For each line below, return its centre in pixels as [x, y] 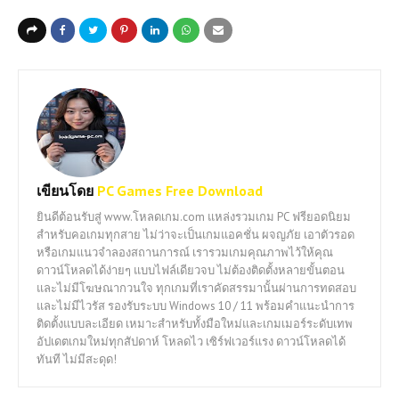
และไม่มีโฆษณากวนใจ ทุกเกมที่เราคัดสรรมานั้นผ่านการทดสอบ [196, 288]
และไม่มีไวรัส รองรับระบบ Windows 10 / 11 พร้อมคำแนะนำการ [195, 306]
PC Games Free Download [178, 191]
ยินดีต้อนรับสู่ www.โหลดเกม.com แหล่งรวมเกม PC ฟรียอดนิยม [194, 217]
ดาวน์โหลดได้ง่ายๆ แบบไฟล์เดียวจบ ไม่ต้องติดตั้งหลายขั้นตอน [191, 270]
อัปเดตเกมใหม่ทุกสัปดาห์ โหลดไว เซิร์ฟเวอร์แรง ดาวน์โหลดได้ [191, 342]
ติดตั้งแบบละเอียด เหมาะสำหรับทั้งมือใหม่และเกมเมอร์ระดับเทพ [195, 324]
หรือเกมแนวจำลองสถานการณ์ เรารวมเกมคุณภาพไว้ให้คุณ [185, 252]
